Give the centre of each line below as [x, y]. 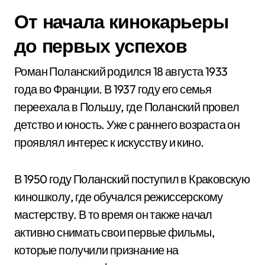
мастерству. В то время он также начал [113, 214]
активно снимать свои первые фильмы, [114, 232]
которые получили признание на [96, 250]
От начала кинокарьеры [121, 21]
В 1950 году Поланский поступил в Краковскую [132, 179]
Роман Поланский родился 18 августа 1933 [121, 71]
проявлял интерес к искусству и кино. [109, 142]
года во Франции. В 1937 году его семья [113, 89]
